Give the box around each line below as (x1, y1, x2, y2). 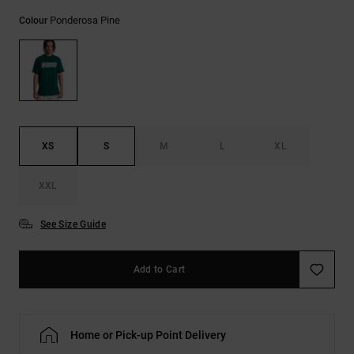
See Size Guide (40, 218, 107, 230)
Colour (19, 15, 50, 27)
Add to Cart (133, 263, 186, 275)
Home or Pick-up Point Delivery (70, 328, 226, 341)
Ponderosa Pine (50, 14, 120, 27)
